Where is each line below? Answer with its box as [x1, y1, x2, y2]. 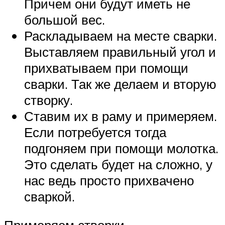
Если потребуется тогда [24, 124, 166, 140]
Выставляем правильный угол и [24, 43, 216, 60]
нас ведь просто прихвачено [24, 172, 194, 188]
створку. [24, 91, 73, 108]
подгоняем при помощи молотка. [24, 140, 218, 156]
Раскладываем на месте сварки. [24, 27, 217, 44]
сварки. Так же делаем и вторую [24, 75, 216, 92]
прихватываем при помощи [24, 59, 188, 76]
